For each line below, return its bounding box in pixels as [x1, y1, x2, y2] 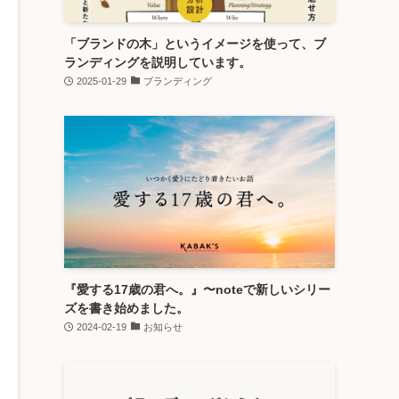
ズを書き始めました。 [64, 301, 189, 315]
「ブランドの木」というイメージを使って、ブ [64, 37, 326, 51]
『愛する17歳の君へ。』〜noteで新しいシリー [64, 282, 330, 297]
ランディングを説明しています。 [64, 55, 251, 69]
